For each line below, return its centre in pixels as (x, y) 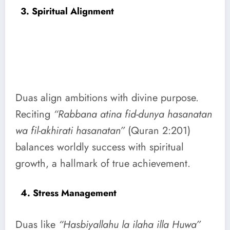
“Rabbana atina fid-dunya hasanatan (133, 114)
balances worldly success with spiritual (100, 147)
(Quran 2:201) (158, 131)
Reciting (34, 114)
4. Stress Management (69, 193)
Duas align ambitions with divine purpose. (107, 98)
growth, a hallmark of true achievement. (103, 164)
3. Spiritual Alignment (67, 11)
